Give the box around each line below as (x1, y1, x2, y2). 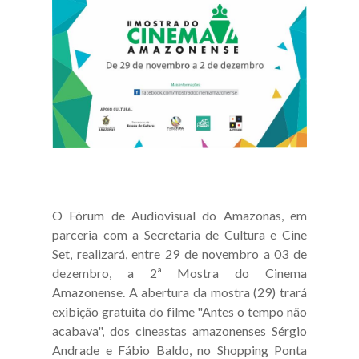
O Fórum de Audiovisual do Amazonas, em (52, 207, 307, 223)
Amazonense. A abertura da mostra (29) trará (52, 284, 307, 300)
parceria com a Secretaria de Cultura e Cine (52, 226, 307, 242)
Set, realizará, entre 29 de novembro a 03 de (52, 245, 307, 261)
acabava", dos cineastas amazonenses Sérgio (52, 322, 307, 338)
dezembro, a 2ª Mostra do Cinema (52, 264, 307, 280)
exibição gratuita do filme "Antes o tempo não (52, 303, 307, 319)
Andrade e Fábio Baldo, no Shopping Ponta (52, 341, 307, 357)
